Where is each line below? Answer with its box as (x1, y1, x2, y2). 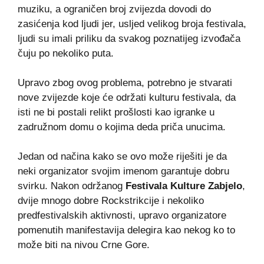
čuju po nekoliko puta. (18, 47, 114, 59)
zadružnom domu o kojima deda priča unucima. (18, 121, 226, 133)
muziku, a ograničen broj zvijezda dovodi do (18, 3, 211, 15)
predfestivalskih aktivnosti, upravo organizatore (18, 210, 226, 222)
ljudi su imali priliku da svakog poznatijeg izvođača (18, 32, 240, 44)
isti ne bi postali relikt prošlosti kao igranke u (18, 107, 214, 118)
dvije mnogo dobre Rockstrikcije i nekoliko (18, 195, 204, 207)
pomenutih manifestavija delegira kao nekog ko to (18, 225, 235, 236)
